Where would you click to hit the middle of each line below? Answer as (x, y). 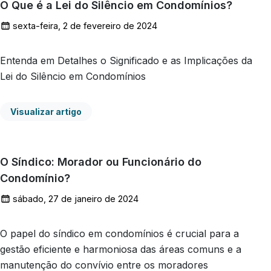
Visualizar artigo (46, 111)
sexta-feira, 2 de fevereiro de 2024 (85, 25)
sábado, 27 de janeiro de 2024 (76, 198)
